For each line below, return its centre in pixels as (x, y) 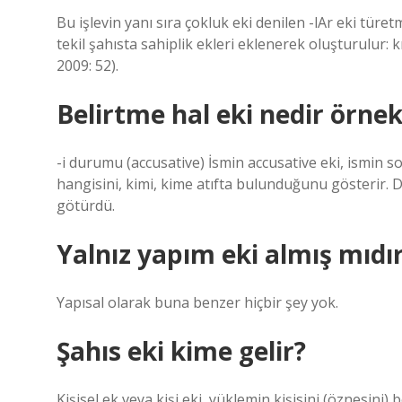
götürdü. (86, 205)
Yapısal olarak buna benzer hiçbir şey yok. (197, 302)
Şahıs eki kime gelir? (181, 351)
